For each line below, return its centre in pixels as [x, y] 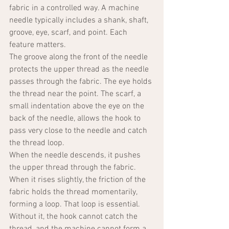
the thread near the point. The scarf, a [76, 94]
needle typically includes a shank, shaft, [80, 21]
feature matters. [38, 45]
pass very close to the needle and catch [79, 131]
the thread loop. [37, 143]
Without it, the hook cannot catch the [74, 217]
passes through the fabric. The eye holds [82, 82]
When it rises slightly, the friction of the [78, 180]
